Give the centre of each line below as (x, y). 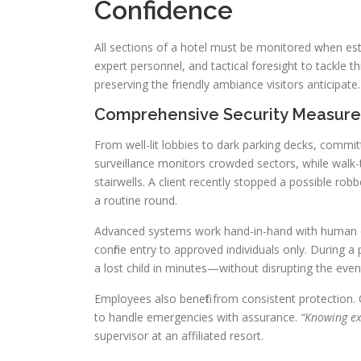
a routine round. (136, 200)
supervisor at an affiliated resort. (179, 336)
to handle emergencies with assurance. (197, 317)
